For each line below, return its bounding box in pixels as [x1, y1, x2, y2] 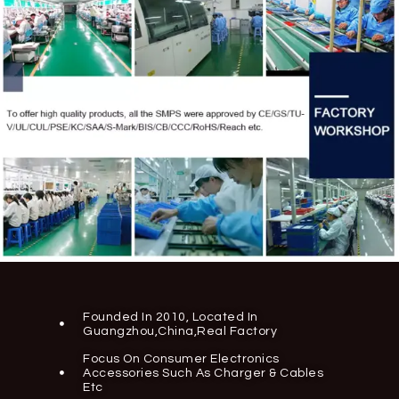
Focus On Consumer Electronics [83, 352, 280, 365]
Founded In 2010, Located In [83, 310, 258, 323]
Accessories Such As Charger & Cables [83, 366, 324, 379]
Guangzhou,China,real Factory [83, 324, 278, 338]
